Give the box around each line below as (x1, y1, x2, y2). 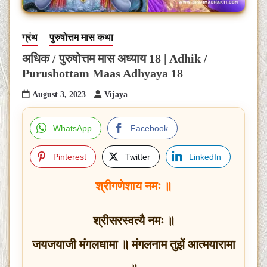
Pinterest (53, 151, 86, 162)
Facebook (131, 123, 168, 133)
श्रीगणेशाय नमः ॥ (95, 179, 172, 193)
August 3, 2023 (32, 89, 86, 99)
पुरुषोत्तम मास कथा (49, 32, 113, 42)
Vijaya (104, 89, 128, 99)
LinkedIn (189, 151, 221, 162)
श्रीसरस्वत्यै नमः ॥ (92, 213, 175, 227)
